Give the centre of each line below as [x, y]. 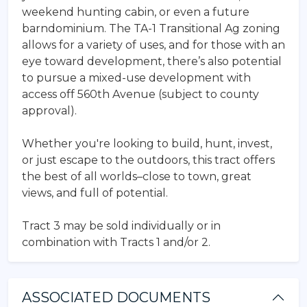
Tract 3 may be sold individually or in [121, 225]
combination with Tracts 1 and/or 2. [116, 242]
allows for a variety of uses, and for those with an [153, 45]
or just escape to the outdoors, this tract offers [148, 160]
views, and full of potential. [95, 193]
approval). [49, 110]
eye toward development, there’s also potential [152, 61]
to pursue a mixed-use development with [136, 77]
